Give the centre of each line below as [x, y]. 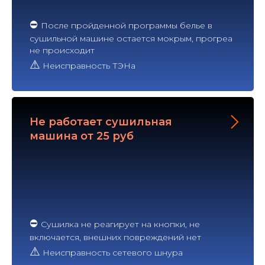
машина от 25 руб [82, 136]
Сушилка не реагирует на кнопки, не [120, 224]
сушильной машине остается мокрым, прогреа [131, 38]
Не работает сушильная [101, 122]
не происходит [62, 50]
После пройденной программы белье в [127, 25]
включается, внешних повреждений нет [115, 237]
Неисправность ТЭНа [88, 65]
